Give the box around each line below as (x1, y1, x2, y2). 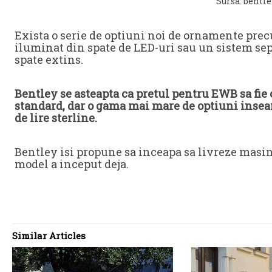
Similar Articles (12, 229, 86, 242)
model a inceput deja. (15, 157, 129, 172)
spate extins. (15, 52, 83, 67)
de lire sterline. (15, 110, 97, 126)
